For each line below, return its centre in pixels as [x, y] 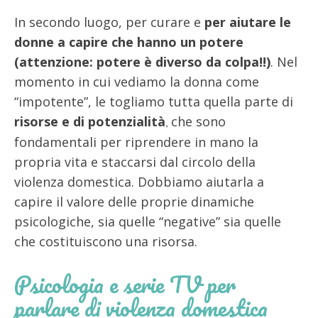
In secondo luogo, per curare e [109, 22]
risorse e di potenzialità [90, 121]
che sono [198, 121]
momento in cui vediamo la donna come [137, 81]
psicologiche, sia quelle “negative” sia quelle [148, 221]
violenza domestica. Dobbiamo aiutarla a [139, 181]
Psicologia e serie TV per [125, 284]
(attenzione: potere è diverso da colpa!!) [142, 61]
